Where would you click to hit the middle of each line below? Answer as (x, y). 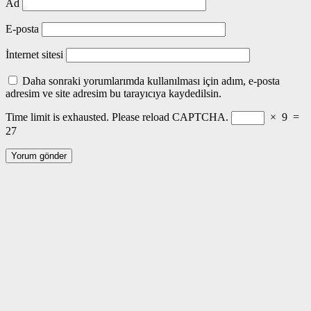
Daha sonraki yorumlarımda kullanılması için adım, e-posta (151, 81)
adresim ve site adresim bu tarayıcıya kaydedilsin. (114, 94)
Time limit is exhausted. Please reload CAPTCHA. (117, 117)
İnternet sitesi (34, 55)
